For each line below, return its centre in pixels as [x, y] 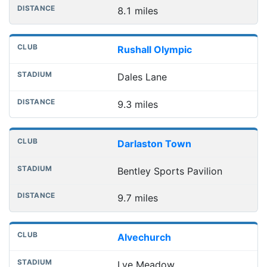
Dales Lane [142, 77]
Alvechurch [144, 237]
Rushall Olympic [154, 50]
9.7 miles [137, 198]
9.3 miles [137, 104]
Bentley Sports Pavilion [170, 171]
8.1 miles [137, 10]
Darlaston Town [154, 143]
